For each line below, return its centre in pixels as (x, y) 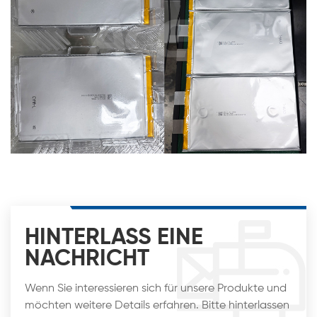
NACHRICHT (87, 259)
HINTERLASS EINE (114, 237)
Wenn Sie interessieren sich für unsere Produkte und (156, 288)
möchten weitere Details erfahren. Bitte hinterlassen (157, 305)
